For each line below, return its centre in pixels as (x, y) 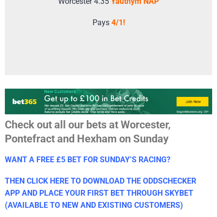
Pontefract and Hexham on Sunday (87, 138)
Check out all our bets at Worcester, (88, 124)
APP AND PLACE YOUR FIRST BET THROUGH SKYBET (99, 193)
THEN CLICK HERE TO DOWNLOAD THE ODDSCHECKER (101, 181)
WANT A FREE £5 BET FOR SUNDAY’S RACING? (88, 159)
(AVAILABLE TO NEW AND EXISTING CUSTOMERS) (94, 205)
